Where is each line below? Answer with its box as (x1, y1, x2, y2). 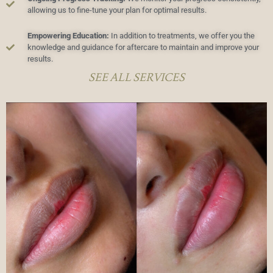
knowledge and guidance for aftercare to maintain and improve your (27, 43, 259, 52)
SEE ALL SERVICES (88, 70, 185, 84)
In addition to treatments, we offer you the (108, 31, 255, 40)
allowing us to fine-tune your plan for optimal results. (27, 5, 207, 15)
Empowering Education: (27, 31, 109, 40)
